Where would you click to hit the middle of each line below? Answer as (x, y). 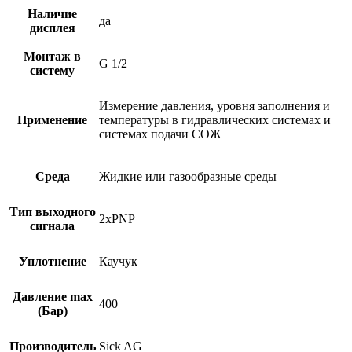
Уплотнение (52, 261)
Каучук (118, 261)
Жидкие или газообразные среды (188, 176)
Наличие (52, 13)
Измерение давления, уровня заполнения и (214, 105)
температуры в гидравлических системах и (215, 119)
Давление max (52, 296)
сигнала (52, 225)
